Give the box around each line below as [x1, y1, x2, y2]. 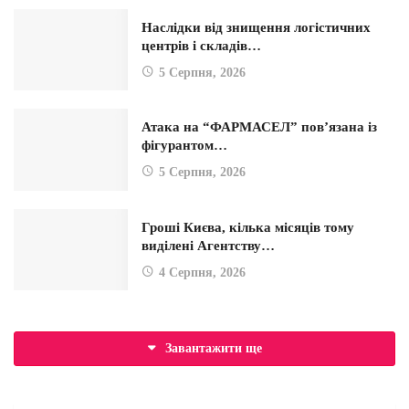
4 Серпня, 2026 [159, 265, 246, 279]
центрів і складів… [142, 37, 261, 53]
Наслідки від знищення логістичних [142, 19, 371, 35]
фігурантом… [142, 138, 227, 153]
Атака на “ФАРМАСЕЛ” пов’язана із [142, 120, 377, 135]
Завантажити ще [164, 341, 262, 355]
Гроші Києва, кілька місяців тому [142, 219, 354, 235]
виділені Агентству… [142, 237, 275, 253]
